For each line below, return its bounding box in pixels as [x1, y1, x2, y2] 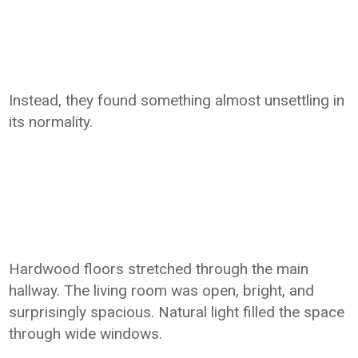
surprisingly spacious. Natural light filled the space [9, 303, 345, 321]
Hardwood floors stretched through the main [9, 260, 309, 278]
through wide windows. [9, 324, 163, 343]
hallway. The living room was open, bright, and [9, 281, 315, 300]
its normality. [9, 113, 93, 131]
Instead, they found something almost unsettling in [9, 91, 345, 109]
